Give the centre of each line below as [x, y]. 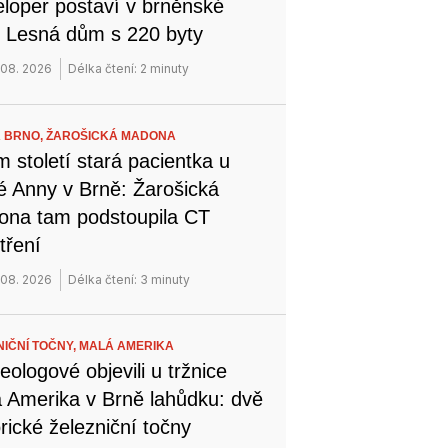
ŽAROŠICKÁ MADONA [111, 135]
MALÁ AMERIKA [127, 346]
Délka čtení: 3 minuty [129, 279]
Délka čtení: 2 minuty [129, 68]
